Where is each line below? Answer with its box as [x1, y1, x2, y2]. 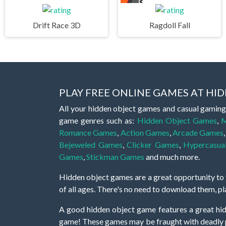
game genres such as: [59, 115, 137, 125]
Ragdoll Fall [149, 20, 190, 30]
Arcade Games [173, 127, 224, 137]
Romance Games [59, 127, 118, 137]
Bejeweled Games [59, 139, 123, 149]
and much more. [144, 151, 200, 161]
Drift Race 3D [32, 20, 81, 30]
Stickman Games [86, 151, 144, 161]
